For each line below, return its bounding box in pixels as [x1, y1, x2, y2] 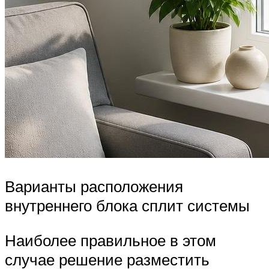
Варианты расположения [5, 177, 183, 196]
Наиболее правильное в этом [5, 230, 216, 250]
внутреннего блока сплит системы [5, 196, 250, 216]
